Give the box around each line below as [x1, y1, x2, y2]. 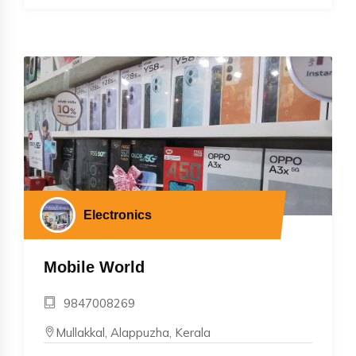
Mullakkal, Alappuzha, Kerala [56, 324, 211, 340]
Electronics [83, 207, 152, 222]
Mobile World [44, 257, 145, 276]
